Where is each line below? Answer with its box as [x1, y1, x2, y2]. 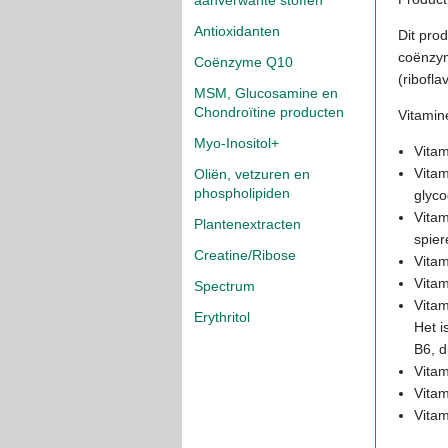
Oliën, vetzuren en [194, 166, 310, 182]
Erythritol [194, 309, 250, 325]
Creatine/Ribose [194, 247, 296, 263]
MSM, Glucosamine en [194, 85, 338, 101]
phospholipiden [194, 185, 290, 201]
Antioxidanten [194, 23, 280, 39]
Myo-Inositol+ [194, 135, 279, 151]
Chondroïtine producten [194, 104, 344, 120]
